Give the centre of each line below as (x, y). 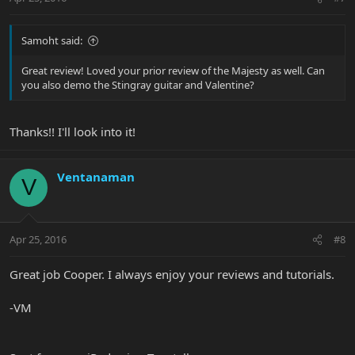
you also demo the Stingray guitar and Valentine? (138, 85)
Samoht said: (52, 41)
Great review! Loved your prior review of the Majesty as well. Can (173, 71)
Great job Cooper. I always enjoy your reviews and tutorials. (172, 275)
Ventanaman (96, 176)
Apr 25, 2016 (38, 240)
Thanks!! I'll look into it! (73, 131)
